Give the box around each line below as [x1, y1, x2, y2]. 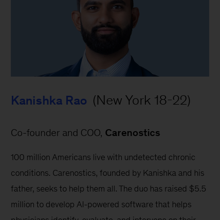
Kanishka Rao [11, 93, 87, 107]
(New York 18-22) [89, 92, 191, 108]
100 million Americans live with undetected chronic [11, 152, 198, 162]
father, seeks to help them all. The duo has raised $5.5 [11, 183, 209, 193]
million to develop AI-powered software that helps [11, 199, 194, 209]
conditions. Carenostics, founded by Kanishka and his [11, 167, 207, 178]
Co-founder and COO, [11, 127, 106, 138]
